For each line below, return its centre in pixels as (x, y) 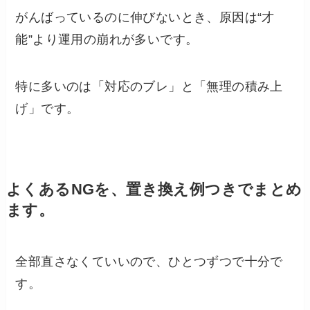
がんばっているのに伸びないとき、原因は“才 (145, 17)
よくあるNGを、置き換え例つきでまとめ (154, 189)
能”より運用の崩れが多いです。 (107, 39)
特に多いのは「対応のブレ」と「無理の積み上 (149, 86)
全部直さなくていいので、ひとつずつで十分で (149, 261)
